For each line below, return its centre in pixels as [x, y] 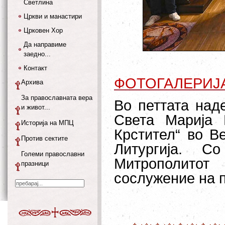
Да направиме [45, 44]
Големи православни [53, 154]
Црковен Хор [43, 30]
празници [35, 163]
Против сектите [44, 138]
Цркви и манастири [53, 16]
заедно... [37, 54]
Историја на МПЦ [47, 123]
